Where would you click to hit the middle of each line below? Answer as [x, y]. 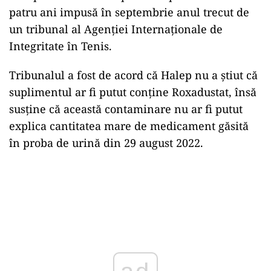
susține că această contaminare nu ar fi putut [126, 109]
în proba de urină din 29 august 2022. [106, 143]
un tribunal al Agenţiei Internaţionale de [116, 29]
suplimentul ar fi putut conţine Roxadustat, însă [133, 92]
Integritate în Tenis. [60, 46]
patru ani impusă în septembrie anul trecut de [129, 12]
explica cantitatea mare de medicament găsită [129, 126]
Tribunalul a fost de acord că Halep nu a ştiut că [133, 75]
